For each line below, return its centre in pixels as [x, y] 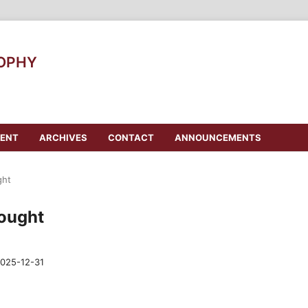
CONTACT [131, 137]
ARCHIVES [63, 137]
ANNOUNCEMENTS [218, 137]
